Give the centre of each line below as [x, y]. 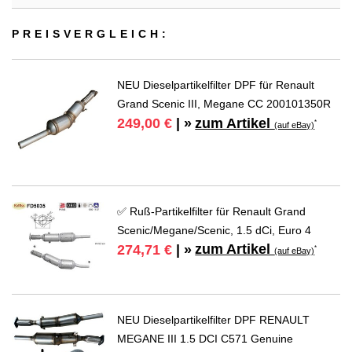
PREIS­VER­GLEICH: [91, 34]
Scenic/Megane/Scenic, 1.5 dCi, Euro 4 [214, 230]
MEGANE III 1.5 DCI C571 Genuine [205, 338]
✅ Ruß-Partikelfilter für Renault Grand [212, 211]
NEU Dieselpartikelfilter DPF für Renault [216, 85]
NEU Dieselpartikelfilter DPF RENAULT [214, 319]
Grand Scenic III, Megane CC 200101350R [224, 104]
